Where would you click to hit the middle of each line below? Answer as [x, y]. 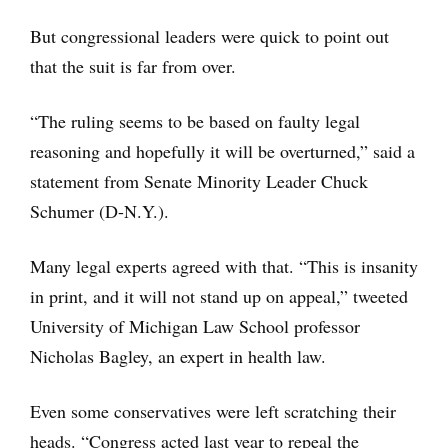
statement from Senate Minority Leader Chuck [199, 181]
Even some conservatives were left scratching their [213, 411]
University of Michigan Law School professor [195, 326]
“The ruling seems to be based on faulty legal [195, 121]
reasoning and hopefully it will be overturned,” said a [222, 151]
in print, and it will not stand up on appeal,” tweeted [219, 296]
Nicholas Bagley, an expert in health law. [178, 356]
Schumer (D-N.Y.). [99, 211]
